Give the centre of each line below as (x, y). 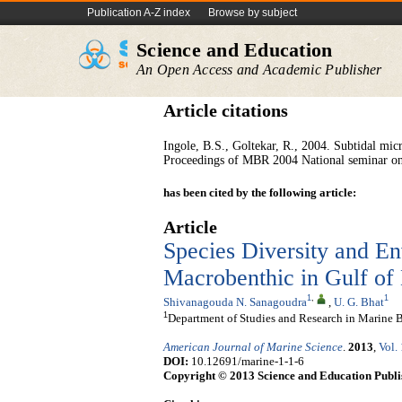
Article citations (226, 111)
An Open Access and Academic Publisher (259, 70)
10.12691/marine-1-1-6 (246, 362)
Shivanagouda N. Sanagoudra (235, 301)
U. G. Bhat (359, 301)
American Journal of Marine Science (253, 347)
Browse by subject (253, 13)
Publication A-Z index (139, 13)
